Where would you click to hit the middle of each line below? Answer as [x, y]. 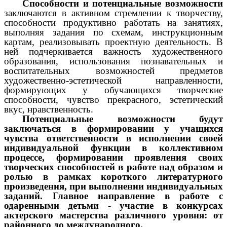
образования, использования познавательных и [113, 61]
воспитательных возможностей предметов [113, 70]
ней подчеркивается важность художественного [113, 51]
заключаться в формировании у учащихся [113, 128]
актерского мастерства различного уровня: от [113, 215]
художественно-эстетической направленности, [113, 80]
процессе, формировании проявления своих [113, 157]
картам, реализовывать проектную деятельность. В [113, 42]
